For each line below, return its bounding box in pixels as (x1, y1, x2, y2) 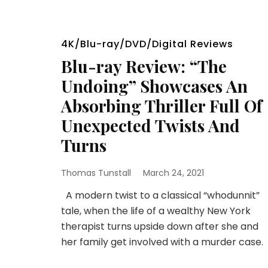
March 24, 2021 (143, 167, 204, 179)
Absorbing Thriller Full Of (61, 95, 262, 117)
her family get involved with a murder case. (61, 235, 263, 249)
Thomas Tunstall (61, 167, 131, 179)
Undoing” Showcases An (61, 75, 248, 97)
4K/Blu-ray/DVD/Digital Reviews (61, 37, 233, 51)
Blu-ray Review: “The (61, 55, 227, 77)
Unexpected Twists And (61, 114, 240, 136)
